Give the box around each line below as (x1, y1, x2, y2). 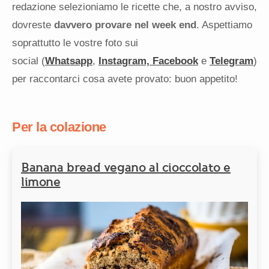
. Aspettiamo (196, 19, 252, 31)
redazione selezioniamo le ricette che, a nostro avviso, (12, 1, 257, 13)
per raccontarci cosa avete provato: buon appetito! (12, 73, 238, 85)
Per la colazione (12, 119, 106, 135)
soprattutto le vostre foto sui (12, 37, 138, 49)
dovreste (12, 19, 54, 31)
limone (21, 174, 61, 190)
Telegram (210, 55, 253, 67)
